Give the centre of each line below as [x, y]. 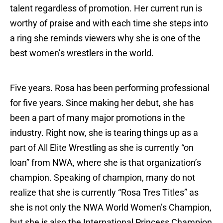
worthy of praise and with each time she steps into [109, 23]
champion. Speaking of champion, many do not [103, 178]
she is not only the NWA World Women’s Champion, [111, 208]
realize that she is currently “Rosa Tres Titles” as [104, 193]
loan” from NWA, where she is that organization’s [106, 163]
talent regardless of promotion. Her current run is [106, 8]
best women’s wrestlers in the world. [82, 53]
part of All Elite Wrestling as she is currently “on [102, 148]
